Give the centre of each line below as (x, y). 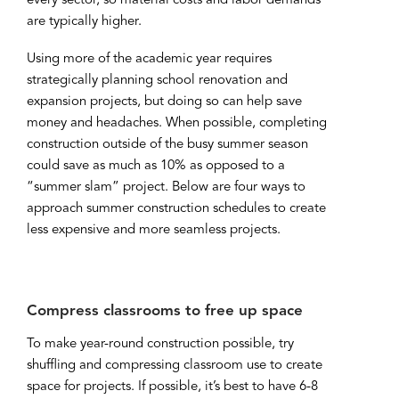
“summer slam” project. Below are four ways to (166, 188)
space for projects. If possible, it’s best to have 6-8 (172, 387)
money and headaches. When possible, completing (177, 124)
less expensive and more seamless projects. (154, 231)
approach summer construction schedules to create (176, 209)
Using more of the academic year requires (149, 60)
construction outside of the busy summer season (167, 145)
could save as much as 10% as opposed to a (156, 167)
